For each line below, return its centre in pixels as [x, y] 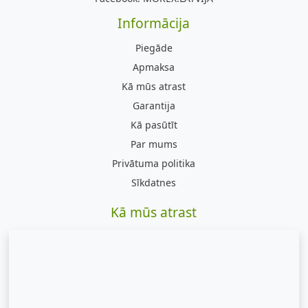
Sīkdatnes [154, 183]
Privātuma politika [154, 163]
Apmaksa [154, 67]
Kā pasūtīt [154, 125]
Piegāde [154, 48]
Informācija [154, 23]
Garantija [154, 106]
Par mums [154, 144]
